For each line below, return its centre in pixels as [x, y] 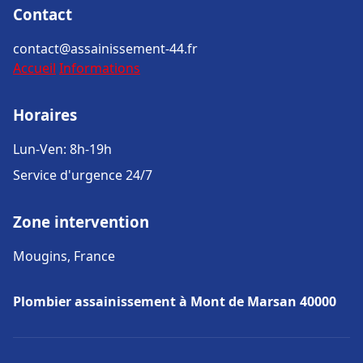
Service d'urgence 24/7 [83, 175]
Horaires [45, 115]
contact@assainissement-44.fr [105, 49]
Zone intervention [81, 222]
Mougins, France [64, 256]
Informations [100, 68]
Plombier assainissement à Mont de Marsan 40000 [175, 301]
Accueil [34, 68]
